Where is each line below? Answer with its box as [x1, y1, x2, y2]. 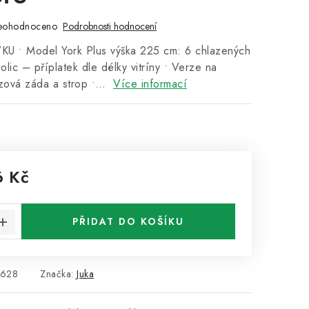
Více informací [113, 76, 187, 92]
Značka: [40, 267, 77, 281]
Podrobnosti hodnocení [63, 19, 157, 33]
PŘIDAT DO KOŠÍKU [72, 215, 184, 228]
